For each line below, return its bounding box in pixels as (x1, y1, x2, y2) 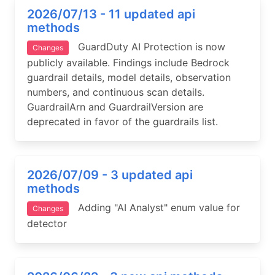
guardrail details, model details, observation (27, 71, 231, 83)
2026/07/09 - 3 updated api (27, 168, 193, 182)
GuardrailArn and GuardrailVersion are (27, 101, 203, 113)
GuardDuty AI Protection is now (69, 41, 225, 53)
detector (27, 217, 67, 230)
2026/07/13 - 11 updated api (27, 7, 195, 21)
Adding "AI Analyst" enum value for (69, 201, 240, 214)
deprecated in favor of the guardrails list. (27, 115, 218, 128)
